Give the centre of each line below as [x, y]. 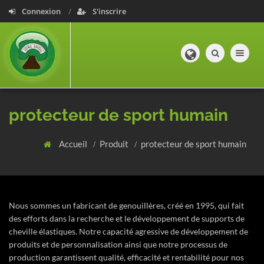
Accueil [74, 144]
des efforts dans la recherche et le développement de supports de [127, 218]
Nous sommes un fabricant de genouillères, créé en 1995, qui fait [126, 205]
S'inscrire [108, 11]
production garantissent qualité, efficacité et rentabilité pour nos [126, 257]
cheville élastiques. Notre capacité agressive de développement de [128, 231]
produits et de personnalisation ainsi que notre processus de [118, 244]
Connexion [41, 11]
